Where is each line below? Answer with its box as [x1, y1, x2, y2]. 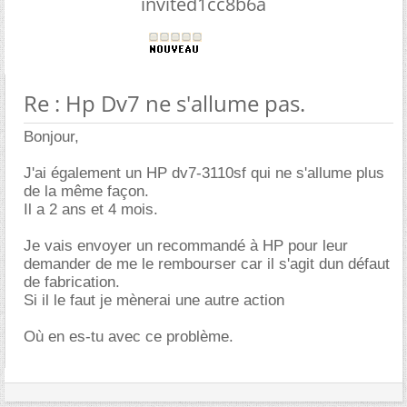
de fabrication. [24, 273, 120, 291]
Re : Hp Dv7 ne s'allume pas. [24, 87, 305, 118]
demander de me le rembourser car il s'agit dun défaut [24, 254, 390, 273]
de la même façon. [24, 182, 149, 200]
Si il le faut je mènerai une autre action [24, 291, 284, 309]
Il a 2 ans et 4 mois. [24, 200, 158, 218]
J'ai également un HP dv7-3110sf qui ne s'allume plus [24, 164, 384, 182]
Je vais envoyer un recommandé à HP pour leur [24, 236, 348, 254]
